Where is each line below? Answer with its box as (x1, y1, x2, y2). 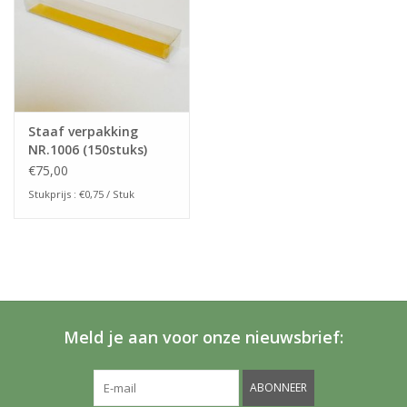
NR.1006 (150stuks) (28, 140, 147, 158)
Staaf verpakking (28, 122, 138, 140)
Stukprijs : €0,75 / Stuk (28, 186, 134, 201)
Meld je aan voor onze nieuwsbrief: (64, 325, 343, 348)
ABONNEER (249, 379, 307, 395)
